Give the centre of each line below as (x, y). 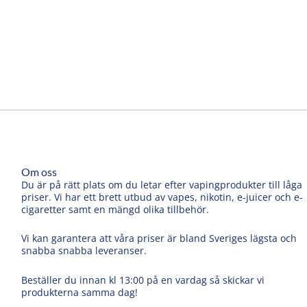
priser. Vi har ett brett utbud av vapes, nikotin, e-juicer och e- (162, 197)
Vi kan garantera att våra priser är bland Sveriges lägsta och (159, 238)
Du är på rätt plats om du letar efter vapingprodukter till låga (162, 184)
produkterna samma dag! (80, 292)
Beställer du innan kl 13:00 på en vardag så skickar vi (143, 280)
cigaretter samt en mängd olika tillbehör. (115, 209)
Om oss (39, 171)
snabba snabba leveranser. (84, 251)
